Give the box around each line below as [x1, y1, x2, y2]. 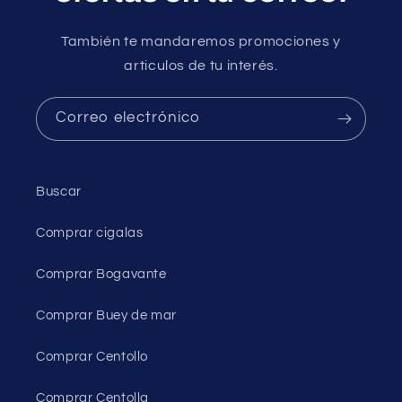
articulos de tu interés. [124, 57, 278, 73]
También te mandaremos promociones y [60, 33, 342, 48]
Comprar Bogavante [36, 267, 167, 281]
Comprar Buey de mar [36, 308, 177, 322]
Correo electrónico [56, 109, 200, 127]
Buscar [36, 184, 82, 198]
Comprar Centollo [36, 349, 149, 363]
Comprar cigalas [36, 225, 144, 240]
